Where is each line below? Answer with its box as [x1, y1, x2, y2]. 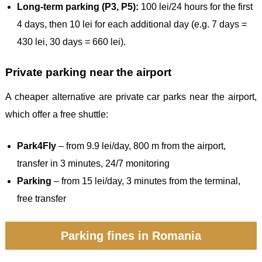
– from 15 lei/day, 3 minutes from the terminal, [51, 175, 240, 186]
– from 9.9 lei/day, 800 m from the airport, [56, 140, 226, 151]
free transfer [17, 193, 66, 204]
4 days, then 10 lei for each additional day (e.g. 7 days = [17, 19, 247, 29]
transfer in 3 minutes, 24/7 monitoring [17, 158, 170, 168]
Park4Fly [17, 140, 56, 151]
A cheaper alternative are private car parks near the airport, [5, 91, 257, 102]
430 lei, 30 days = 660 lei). [17, 36, 126, 47]
